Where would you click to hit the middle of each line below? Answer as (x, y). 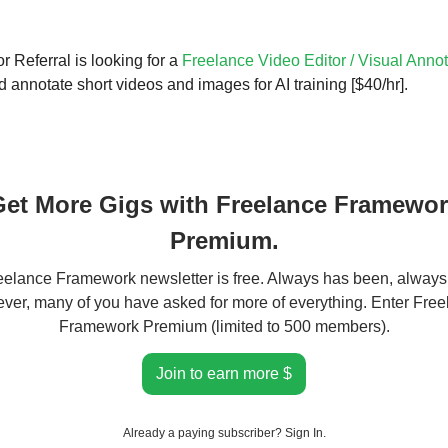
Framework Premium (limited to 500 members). (224, 326)
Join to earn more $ (224, 373)
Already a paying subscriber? (203, 432)
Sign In (303, 432)
